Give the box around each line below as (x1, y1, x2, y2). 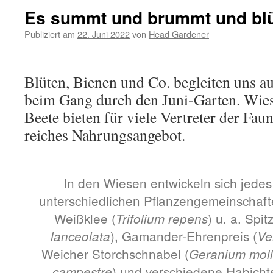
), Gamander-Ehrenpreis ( (110, 227, 257, 245)
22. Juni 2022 (77, 27, 130, 40)
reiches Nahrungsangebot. (24, 124, 185, 145)
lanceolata (51, 227, 110, 245)
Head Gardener (149, 27, 209, 40)
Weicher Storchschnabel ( (41, 244, 189, 263)
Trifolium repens (115, 210, 208, 227)
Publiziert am (24, 27, 75, 40)
